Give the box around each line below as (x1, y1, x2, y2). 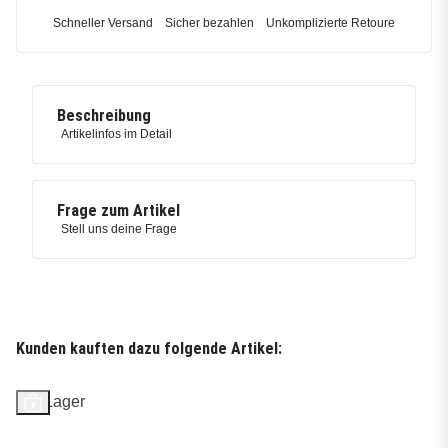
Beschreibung (57, 106, 151, 126)
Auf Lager (16, 393, 85, 411)
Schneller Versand (53, 16, 153, 31)
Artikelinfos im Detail (61, 127, 172, 142)
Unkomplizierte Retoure (266, 16, 395, 31)
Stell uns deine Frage (61, 222, 177, 237)
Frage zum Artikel (57, 201, 180, 221)
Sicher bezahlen (165, 16, 254, 31)
